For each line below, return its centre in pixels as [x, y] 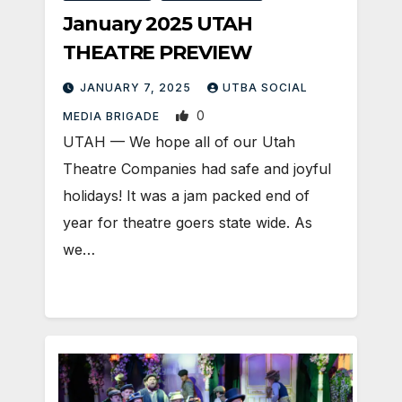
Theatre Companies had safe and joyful [197, 168]
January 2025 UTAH [158, 23]
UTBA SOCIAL [265, 87]
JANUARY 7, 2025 [137, 87]
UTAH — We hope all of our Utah [179, 141]
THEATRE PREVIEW [157, 52]
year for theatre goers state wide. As [188, 222]
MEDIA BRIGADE [113, 116]
